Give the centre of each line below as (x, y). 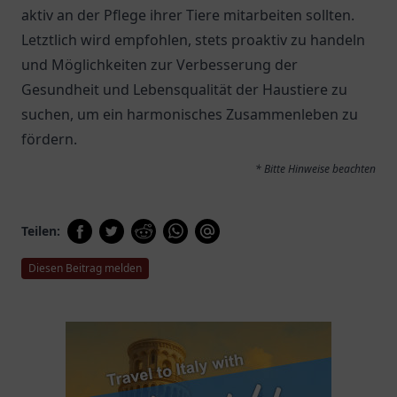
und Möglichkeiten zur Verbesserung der (160, 65)
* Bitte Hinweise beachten (315, 169)
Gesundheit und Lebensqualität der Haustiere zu (184, 90)
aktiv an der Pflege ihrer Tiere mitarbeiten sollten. (188, 15)
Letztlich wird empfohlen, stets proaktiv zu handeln (193, 40)
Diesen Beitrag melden (85, 268)
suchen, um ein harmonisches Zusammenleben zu (190, 114)
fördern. (49, 139)
